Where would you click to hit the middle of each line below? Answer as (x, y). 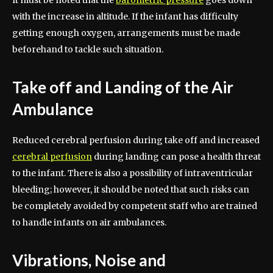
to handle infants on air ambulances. (89, 223)
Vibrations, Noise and (89, 261)
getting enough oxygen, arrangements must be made (126, 33)
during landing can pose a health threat (176, 157)
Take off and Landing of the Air (123, 87)
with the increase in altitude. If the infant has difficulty (125, 17)
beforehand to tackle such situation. (88, 50)
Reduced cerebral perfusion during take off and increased (136, 140)
